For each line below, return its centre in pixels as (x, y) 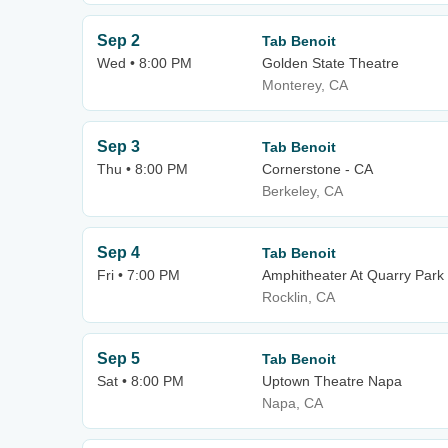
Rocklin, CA (298, 297)
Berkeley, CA (302, 191)
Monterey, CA (305, 85)
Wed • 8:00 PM (144, 63)
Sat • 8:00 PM (140, 381)
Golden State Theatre (330, 63)
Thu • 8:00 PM (142, 169)
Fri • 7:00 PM (138, 275)
